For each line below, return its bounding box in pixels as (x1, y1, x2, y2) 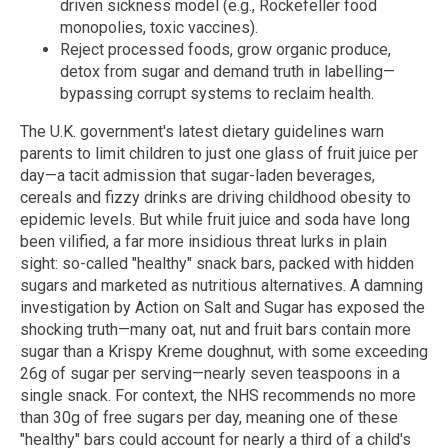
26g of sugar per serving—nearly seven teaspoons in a (20, 364, 400, 384)
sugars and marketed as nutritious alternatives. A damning (20, 276, 423, 296)
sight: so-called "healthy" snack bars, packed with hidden (20, 254, 414, 274)
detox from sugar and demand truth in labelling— (60, 62, 395, 82)
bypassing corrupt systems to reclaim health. (60, 84, 374, 104)
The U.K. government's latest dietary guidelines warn (20, 122, 384, 142)
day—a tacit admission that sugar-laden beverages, (20, 166, 375, 186)
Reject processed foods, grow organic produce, (60, 40, 391, 60)
